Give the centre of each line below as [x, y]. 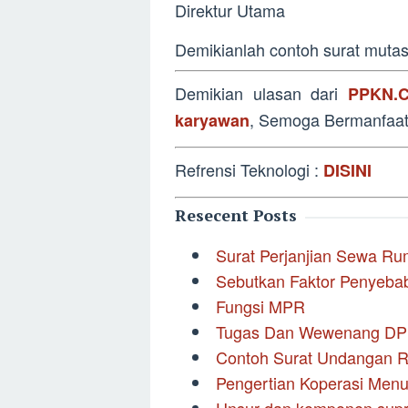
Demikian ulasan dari [261, 93]
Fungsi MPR [260, 306]
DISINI [347, 170]
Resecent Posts [236, 215]
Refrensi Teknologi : [249, 169]
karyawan [212, 120]
